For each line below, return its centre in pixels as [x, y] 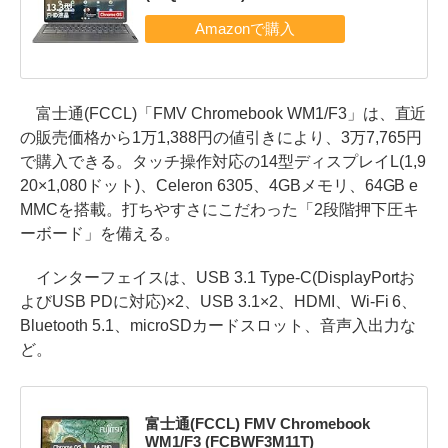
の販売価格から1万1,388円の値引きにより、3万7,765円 [221, 137]
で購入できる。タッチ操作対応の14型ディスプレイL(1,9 [223, 161]
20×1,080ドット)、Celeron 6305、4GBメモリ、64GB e [219, 185]
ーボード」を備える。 [100, 233]
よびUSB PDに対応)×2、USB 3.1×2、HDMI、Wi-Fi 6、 [219, 301]
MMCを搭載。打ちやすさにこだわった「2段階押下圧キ [219, 209]
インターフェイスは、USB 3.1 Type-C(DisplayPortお [218, 277]
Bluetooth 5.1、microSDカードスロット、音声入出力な [218, 325]
